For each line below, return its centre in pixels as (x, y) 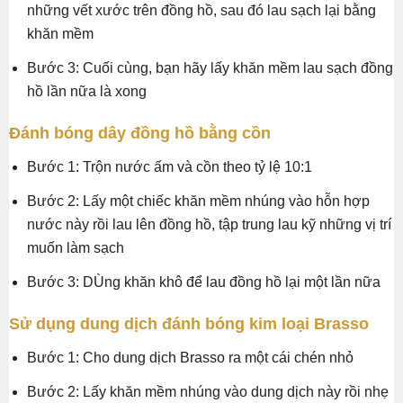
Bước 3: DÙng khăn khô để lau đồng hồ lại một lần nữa (204, 282)
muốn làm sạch (76, 248)
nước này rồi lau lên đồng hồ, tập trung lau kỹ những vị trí (209, 225)
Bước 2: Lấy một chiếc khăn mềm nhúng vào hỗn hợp (198, 201)
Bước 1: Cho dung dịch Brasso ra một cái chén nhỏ (190, 358)
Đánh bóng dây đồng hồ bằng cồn (140, 134)
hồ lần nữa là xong (87, 92)
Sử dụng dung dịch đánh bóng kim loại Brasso (189, 324)
